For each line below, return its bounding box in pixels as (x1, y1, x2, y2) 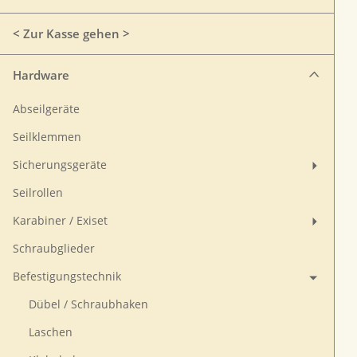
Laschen (29, 325, 73, 339)
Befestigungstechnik (13, 269, 121, 284)
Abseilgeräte (13, 102, 80, 116)
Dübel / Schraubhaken (29, 297, 148, 312)
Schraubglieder (13, 241, 95, 256)
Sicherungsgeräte (13, 158, 107, 172)
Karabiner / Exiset (13, 214, 108, 228)
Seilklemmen (13, 130, 81, 144)
